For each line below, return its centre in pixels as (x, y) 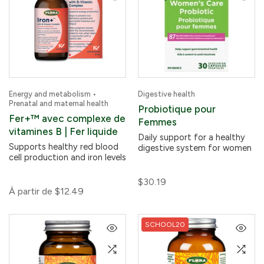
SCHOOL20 (165, 225)
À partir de (31, 191)
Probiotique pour (177, 109)
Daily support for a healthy (192, 137)
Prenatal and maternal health (59, 103)
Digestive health (166, 94)
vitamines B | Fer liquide (63, 131)
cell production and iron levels (67, 157)
